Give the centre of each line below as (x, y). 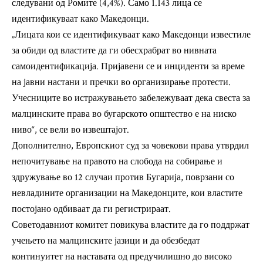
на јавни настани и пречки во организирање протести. (121, 82)
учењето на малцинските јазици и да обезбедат (106, 241)
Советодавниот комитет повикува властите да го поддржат (131, 225)
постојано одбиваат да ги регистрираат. (91, 209)
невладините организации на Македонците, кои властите (127, 193)
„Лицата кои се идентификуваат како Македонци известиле (131, 35)
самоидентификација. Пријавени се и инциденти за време (128, 67)
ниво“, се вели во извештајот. (70, 130)
